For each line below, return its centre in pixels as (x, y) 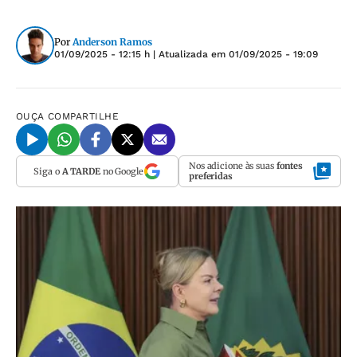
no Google (122, 171)
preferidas (211, 176)
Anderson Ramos (112, 41)
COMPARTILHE (84, 116)
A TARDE (81, 171)
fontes (290, 166)
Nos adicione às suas (233, 166)
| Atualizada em (189, 54)
